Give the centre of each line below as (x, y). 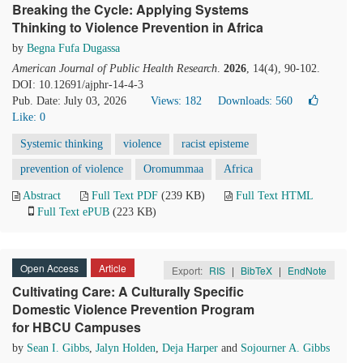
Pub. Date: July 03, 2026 (69, 101)
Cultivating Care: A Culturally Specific (128, 291)
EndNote (307, 270)
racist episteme (215, 144)
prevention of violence (72, 169)
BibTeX (256, 270)
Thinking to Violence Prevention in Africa (138, 27)
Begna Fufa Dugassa (73, 48)
